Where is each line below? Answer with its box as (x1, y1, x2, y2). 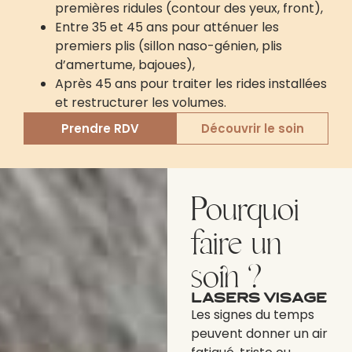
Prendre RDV (60, 119, 139, 137)
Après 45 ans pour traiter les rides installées (55, 74, 327, 93)
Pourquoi (191, 187, 300, 229)
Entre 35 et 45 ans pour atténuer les (55, 17, 279, 36)
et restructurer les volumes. (55, 93, 226, 112)
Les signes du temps (191, 305, 315, 324)
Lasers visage (191, 292, 328, 306)
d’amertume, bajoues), (55, 55, 195, 74)
